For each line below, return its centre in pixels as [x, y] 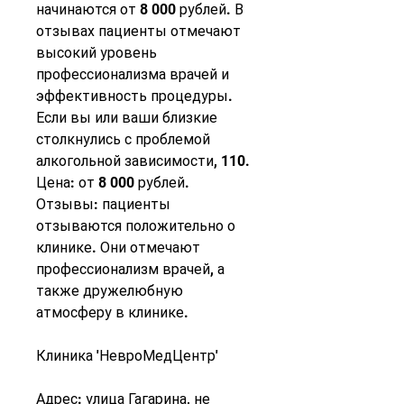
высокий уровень [96, 53]
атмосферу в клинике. [112, 313]
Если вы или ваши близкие [127, 118]
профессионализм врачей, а [130, 270]
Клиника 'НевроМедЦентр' [127, 356]
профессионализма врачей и [133, 75]
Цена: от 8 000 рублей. [113, 183]
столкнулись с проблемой [123, 140]
